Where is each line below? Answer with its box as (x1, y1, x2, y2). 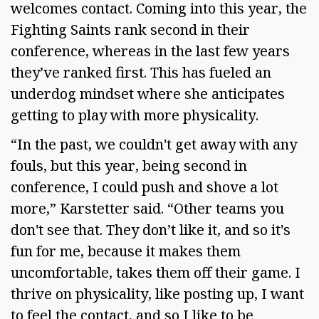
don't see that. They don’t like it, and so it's (11, 219, 291, 239)
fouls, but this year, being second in (11, 155, 247, 175)
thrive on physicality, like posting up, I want (11, 283, 304, 303)
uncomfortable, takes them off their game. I (11, 262, 300, 282)
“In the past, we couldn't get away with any (11, 134, 297, 154)
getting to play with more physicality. (11, 105, 266, 125)
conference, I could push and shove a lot (11, 177, 278, 197)
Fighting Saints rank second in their (11, 19, 250, 39)
